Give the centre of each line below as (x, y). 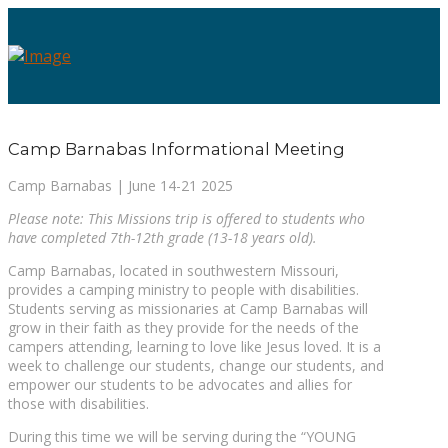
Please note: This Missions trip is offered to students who (186, 218)
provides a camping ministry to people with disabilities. (183, 289)
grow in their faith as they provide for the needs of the (183, 327)
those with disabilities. (78, 403)
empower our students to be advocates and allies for (180, 384)
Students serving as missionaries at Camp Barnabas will (188, 308)
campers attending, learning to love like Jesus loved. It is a (194, 346)
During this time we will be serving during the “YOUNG (182, 436)
